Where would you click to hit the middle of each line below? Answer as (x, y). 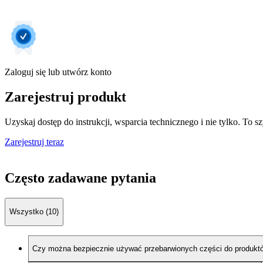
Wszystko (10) (34, 212)
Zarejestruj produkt (65, 97)
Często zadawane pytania (80, 178)
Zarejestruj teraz (34, 141)
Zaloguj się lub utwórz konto (58, 72)
